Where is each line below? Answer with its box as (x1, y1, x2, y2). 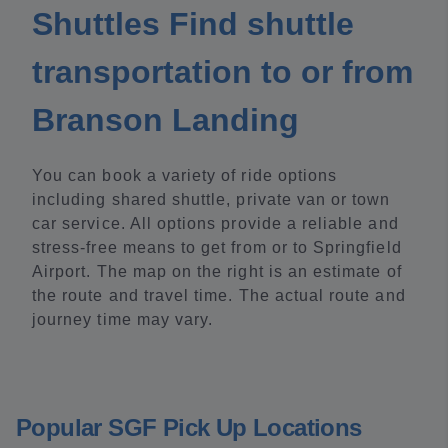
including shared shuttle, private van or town (32, 191, 391, 208)
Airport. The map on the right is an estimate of (32, 263, 402, 280)
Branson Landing (32, 102, 299, 138)
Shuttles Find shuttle (32, 6, 354, 42)
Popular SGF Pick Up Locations (16, 414, 362, 441)
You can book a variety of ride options (32, 167, 338, 184)
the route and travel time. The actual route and (32, 287, 406, 304)
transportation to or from (32, 54, 413, 90)
